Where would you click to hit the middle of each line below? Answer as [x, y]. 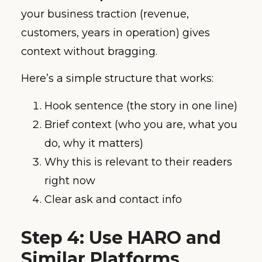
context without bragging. [89, 51]
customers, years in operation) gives [116, 32]
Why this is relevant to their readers [138, 162]
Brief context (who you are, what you [141, 124]
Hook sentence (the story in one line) [141, 106]
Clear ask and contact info [113, 199]
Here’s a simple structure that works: [117, 79]
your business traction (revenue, [105, 14]
